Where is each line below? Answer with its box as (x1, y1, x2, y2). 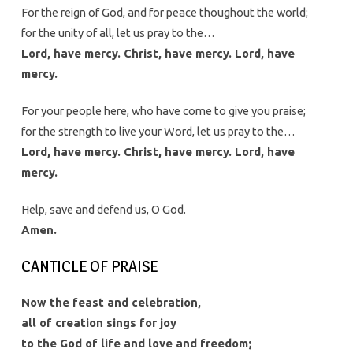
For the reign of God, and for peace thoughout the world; (20, 6, 308, 20)
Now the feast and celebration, (20, 295, 201, 310)
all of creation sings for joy (20, 316, 176, 330)
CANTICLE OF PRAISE (20, 256, 158, 277)
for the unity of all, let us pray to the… (20, 26, 215, 40)
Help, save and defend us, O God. (20, 203, 186, 217)
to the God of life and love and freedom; (20, 336, 252, 351)
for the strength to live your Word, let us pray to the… (20, 124, 295, 139)
